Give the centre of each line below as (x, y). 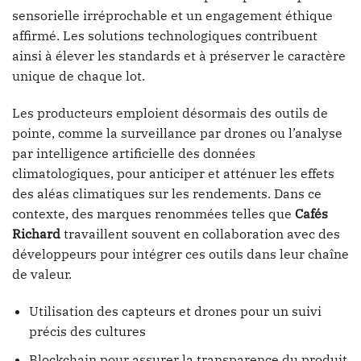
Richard (36, 234)
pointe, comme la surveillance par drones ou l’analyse (177, 133)
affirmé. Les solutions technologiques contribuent (165, 36)
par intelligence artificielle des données (134, 154)
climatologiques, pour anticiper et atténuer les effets (173, 174)
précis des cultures (87, 331)
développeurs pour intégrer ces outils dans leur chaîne (180, 254)
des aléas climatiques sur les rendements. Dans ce (167, 194)
